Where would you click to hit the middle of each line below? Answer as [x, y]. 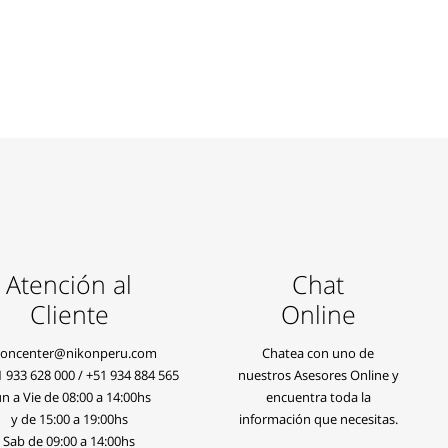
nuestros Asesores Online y [318, 375]
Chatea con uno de [318, 353]
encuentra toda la [318, 397]
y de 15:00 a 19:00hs [69, 419]
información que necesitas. [318, 419]
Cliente [69, 314]
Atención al [69, 284]
